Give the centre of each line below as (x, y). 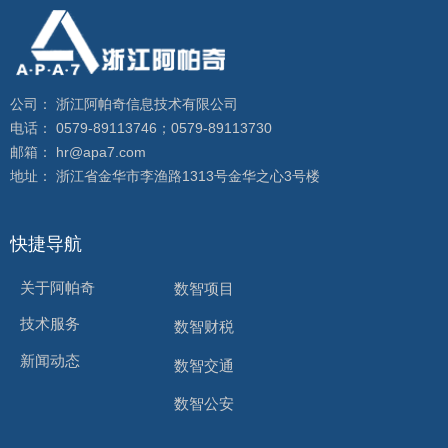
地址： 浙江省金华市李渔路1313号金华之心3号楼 (165, 176)
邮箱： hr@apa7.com (82, 152)
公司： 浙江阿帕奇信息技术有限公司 (128, 104)
